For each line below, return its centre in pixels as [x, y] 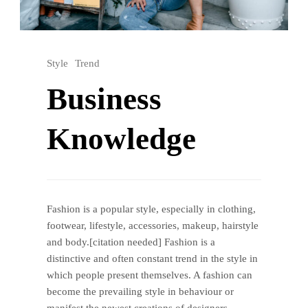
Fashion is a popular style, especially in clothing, [151, 209]
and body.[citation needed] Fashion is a [131, 242]
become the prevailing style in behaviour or [140, 291]
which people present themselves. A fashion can [150, 275]
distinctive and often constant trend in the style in [152, 258]
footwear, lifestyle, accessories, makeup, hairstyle [153, 225]
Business [104, 99]
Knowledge [121, 139]
